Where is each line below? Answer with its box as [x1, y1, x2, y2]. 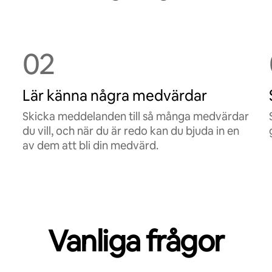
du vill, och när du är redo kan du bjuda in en [22, 124, 240, 138]
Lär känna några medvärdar [22, 86, 208, 105]
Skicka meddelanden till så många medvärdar [22, 109, 250, 123]
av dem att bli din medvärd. [22, 138, 159, 152]
